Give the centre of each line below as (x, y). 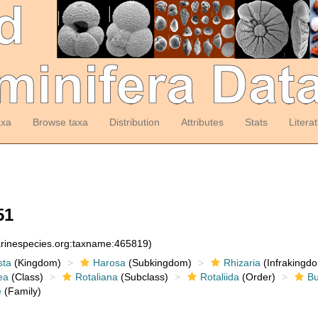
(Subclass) (143, 277)
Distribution (134, 122)
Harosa (109, 263)
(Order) (257, 277)
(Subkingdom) (158, 263)
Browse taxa (60, 122)
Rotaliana (96, 277)
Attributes (202, 122)
